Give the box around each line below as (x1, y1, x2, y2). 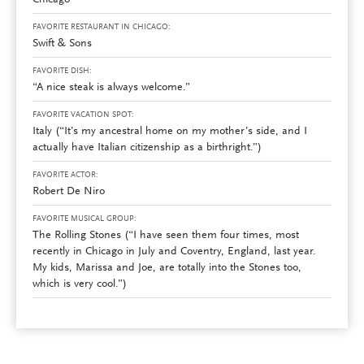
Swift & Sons (32, 38, 92, 50)
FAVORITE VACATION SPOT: (32, 111, 134, 120)
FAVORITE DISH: (32, 67, 92, 76)
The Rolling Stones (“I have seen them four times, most (32, 230, 299, 242)
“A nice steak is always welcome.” (32, 82, 190, 94)
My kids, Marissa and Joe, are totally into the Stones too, (32, 262, 301, 275)
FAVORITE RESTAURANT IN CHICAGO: (32, 24, 171, 32)
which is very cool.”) (32, 279, 127, 291)
